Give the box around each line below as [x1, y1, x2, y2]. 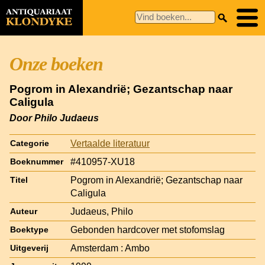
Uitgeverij [10, 243, 49, 253]
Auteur [10, 206, 37, 216]
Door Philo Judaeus [9, 112, 99, 123]
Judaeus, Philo [70, 206, 133, 216]
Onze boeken [9, 53, 103, 75]
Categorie [10, 138, 49, 148]
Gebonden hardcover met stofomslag [70, 224, 225, 235]
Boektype [10, 225, 49, 234]
